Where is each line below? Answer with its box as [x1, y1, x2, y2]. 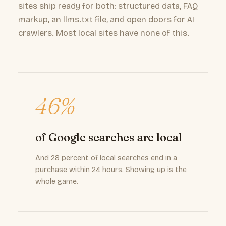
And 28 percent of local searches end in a [35, 154, 177, 162]
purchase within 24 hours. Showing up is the [35, 165, 187, 174]
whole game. [35, 177, 78, 186]
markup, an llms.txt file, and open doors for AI [18, 15, 194, 24]
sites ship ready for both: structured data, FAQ [18, 1, 198, 11]
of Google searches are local [35, 130, 182, 144]
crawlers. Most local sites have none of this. [18, 28, 189, 38]
